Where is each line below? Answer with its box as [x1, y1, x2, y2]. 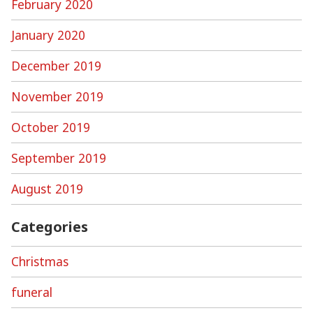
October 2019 [11, 118, 90, 136]
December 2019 [11, 57, 101, 74]
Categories [11, 217, 88, 236]
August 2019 [11, 180, 83, 197]
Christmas [11, 252, 68, 270]
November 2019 [11, 87, 103, 105]
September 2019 [11, 149, 106, 166]
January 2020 [11, 26, 85, 43]
